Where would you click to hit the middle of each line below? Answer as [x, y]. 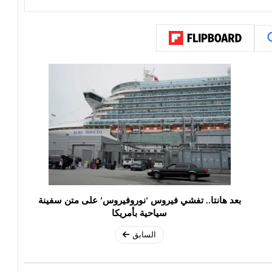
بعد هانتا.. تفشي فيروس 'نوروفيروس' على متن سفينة [139, 201]
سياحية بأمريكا [139, 213]
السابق [144, 235]
